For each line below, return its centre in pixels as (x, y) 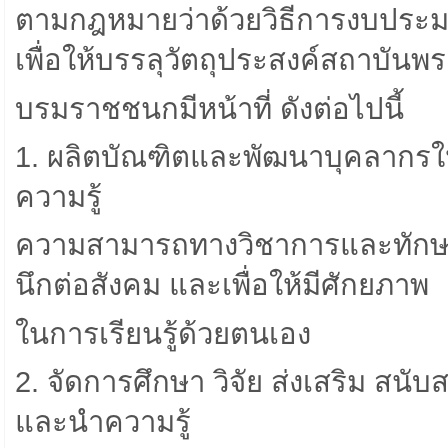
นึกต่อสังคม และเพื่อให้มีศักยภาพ (222, 285)
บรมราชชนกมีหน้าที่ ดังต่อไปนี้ (209, 108)
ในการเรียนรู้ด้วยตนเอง (163, 333)
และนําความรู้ (103, 422)
